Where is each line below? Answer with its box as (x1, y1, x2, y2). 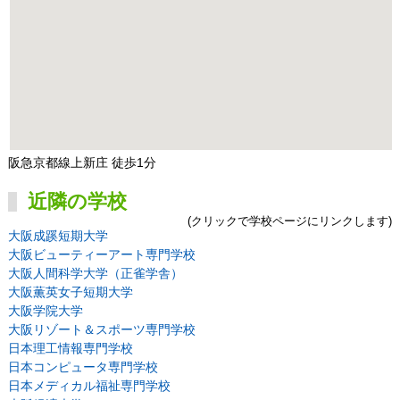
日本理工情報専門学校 (7, 341, 133, 356)
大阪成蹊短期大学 (7, 229, 108, 244)
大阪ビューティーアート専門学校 (7, 247, 196, 262)
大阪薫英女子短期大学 (7, 285, 133, 300)
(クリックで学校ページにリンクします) (187, 214, 393, 229)
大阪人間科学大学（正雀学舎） (7, 266, 183, 281)
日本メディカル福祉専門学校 (7, 379, 171, 394)
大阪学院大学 (7, 304, 83, 319)
